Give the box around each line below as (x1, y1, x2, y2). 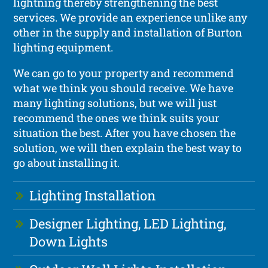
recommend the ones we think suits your (13, 110, 220, 125)
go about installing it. (13, 155, 120, 170)
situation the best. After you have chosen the (13, 125, 236, 140)
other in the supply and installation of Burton (13, 25, 243, 39)
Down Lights (29, 232, 108, 250)
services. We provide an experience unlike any (13, 10, 248, 25)
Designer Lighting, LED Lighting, (29, 214, 227, 232)
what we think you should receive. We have (13, 80, 234, 95)
